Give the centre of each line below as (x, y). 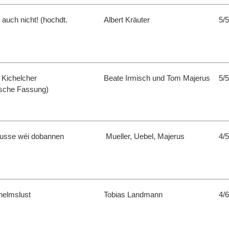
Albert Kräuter (130, 20)
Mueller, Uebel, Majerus (147, 137)
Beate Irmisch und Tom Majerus (158, 78)
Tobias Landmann (136, 195)
